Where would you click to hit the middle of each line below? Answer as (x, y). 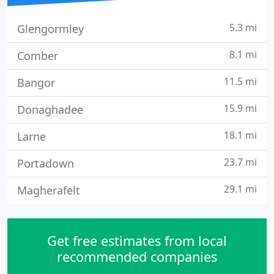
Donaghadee (50, 109)
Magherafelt (49, 190)
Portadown (46, 163)
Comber (38, 56)
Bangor (36, 83)
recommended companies (137, 257)
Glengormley (50, 29)
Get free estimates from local (137, 241)
